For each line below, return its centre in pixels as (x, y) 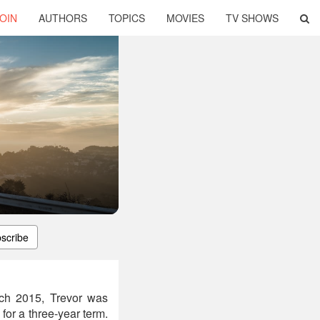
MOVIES (185, 18)
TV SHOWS (252, 18)
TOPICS (127, 18)
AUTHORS (63, 18)
